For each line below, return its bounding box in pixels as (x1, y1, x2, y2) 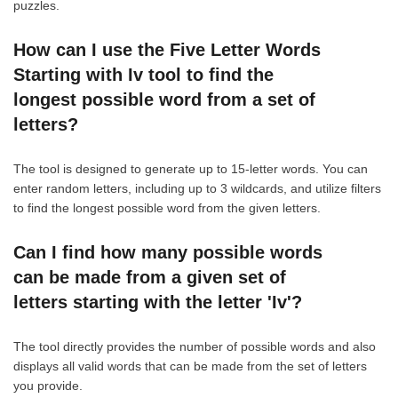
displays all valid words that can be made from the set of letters (13, 358, 367, 373)
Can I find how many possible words (13, 242, 322, 262)
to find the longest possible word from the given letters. (13, 200, 321, 215)
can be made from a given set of (13, 267, 286, 287)
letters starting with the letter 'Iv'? (13, 291, 302, 312)
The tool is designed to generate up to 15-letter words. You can (13, 161, 368, 176)
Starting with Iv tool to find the (13, 64, 274, 84)
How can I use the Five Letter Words (13, 39, 321, 60)
